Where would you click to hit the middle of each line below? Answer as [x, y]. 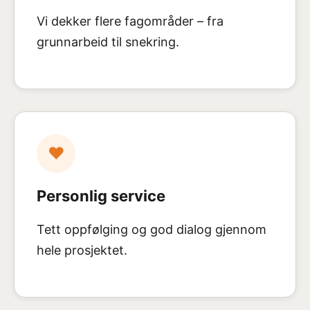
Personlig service [101, 196]
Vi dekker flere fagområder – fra [130, 21]
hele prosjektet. [82, 250]
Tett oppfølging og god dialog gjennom [152, 229]
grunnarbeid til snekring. [108, 42]
